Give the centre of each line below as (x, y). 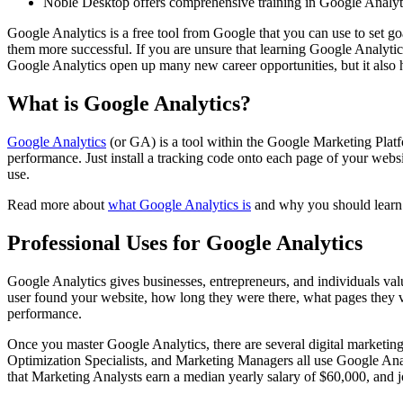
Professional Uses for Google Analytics (185, 243)
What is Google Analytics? (129, 104)
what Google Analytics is (179, 205)
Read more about (58, 205)
